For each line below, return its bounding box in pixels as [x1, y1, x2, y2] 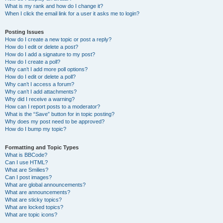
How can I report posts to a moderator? [5, 104, 100, 110]
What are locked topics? [5, 204, 63, 210]
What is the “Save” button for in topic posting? [5, 111, 114, 117]
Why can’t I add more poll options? [5, 66, 88, 72]
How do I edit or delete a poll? [5, 74, 76, 80]
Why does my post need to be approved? [5, 118, 105, 124]
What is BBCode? [5, 152, 47, 158]
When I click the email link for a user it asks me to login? [5, 10, 139, 16]
